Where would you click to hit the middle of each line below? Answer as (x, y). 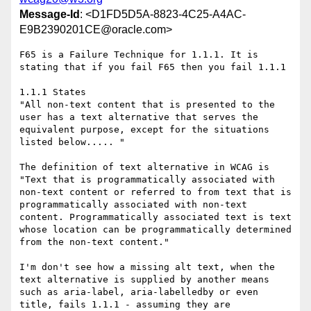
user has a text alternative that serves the (139, 117)
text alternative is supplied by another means (144, 280)
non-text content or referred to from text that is (155, 192)
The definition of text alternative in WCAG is (144, 167)
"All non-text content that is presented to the (147, 105)
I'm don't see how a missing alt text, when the (147, 267)
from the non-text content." (94, 242)
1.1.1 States (53, 92)
